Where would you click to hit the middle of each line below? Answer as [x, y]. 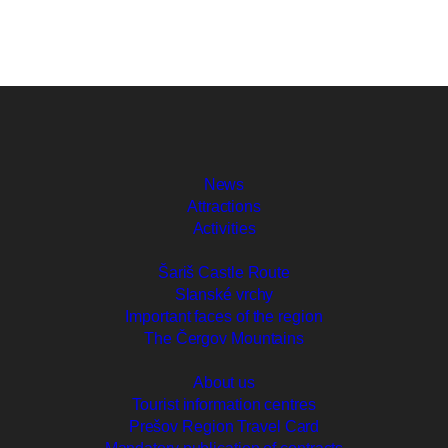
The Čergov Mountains [224, 338]
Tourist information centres [224, 404]
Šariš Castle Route [224, 272]
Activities [224, 228]
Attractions [224, 206]
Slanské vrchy [224, 294]
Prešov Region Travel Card [224, 426]
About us [224, 382]
